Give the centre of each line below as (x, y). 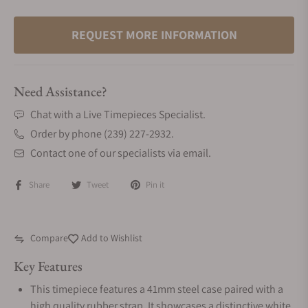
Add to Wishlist (111, 238)
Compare (49, 238)
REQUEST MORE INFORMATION (154, 35)
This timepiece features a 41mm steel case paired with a (157, 289)
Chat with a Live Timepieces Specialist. (118, 114)
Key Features (48, 266)
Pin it (155, 185)
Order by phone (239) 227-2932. (102, 134)
